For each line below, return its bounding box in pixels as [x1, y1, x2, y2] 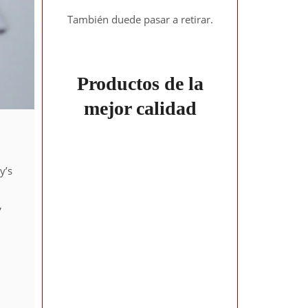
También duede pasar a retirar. [67, 12, 213, 26]
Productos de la [76, 72, 203, 94]
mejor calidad [83, 97, 197, 119]
